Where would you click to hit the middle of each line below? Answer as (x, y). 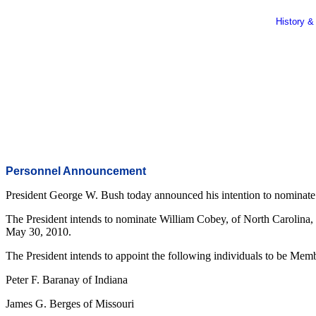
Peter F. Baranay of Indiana (67, 280)
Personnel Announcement (76, 171)
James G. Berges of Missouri (70, 304)
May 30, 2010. (38, 232)
